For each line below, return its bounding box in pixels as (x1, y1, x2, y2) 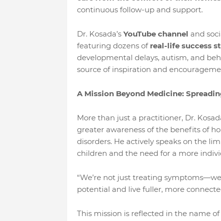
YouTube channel (123, 29, 188, 38)
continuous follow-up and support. (76, 5, 203, 14)
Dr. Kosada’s (76, 29, 123, 38)
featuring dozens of (76, 41, 150, 50)
